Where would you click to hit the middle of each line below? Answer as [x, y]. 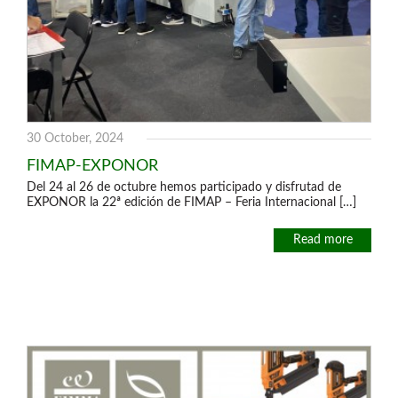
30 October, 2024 [75, 139]
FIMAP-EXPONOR [92, 166]
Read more [322, 240]
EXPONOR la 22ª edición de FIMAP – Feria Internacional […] [191, 203]
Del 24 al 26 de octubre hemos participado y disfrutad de [184, 187]
